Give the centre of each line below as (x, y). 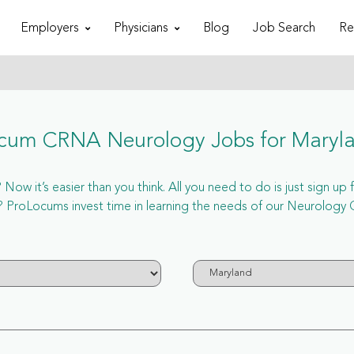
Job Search (284, 28)
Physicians (141, 28)
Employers (49, 28)
